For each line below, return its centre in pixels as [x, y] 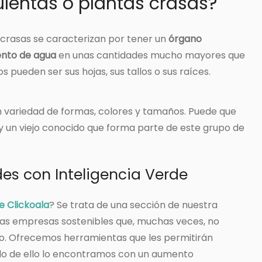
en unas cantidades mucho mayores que [151, 56]
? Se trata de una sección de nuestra [133, 205]
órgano [185, 39]
